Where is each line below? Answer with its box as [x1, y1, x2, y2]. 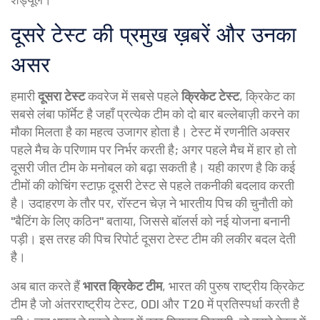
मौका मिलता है [11, 124, 72, 139]
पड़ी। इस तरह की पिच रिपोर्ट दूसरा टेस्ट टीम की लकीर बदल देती [11, 231, 296, 246]
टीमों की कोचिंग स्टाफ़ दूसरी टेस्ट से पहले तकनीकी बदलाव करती [11, 177, 294, 193]
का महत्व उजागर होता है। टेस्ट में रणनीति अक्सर [72, 124, 290, 139]
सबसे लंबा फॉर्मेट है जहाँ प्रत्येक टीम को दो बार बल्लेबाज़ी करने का [11, 106, 299, 121]
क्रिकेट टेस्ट [181, 88, 239, 104]
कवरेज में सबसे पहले [85, 88, 181, 104]
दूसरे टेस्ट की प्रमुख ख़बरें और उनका [11, 21, 296, 48]
